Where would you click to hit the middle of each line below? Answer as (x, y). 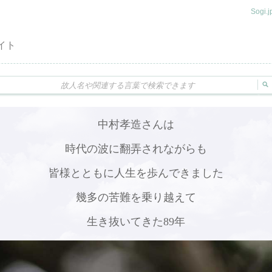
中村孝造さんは (136, 124)
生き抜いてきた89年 (136, 222)
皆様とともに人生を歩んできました (136, 173)
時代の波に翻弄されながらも (136, 149)
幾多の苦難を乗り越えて (136, 197)
